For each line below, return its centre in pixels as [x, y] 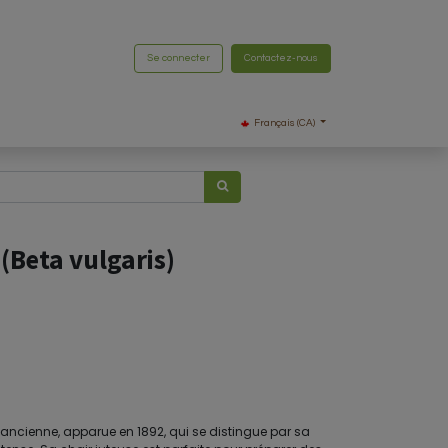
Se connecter [178, 57]
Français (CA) [285, 123]
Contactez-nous [281, 57]
